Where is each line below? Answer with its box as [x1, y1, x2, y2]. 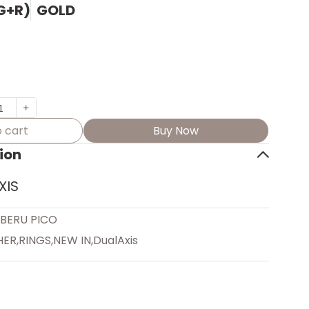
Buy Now [152, 123, 199, 139]
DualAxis [92, 232, 138, 248]
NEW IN [52, 232, 91, 248]
